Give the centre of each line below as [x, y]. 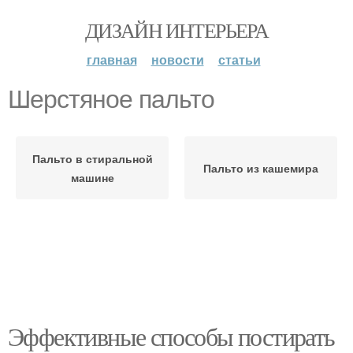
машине [92, 177]
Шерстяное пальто [111, 99]
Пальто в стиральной [92, 158]
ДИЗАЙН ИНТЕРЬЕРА [176, 30]
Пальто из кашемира [261, 168]
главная [111, 59]
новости [177, 59]
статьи [239, 59]
